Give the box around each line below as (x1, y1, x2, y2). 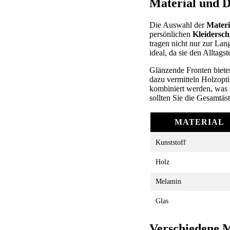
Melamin (156, 178, 181, 185)
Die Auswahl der (149, 21, 206, 29)
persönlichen (149, 30, 193, 39)
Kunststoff (156, 139, 186, 146)
